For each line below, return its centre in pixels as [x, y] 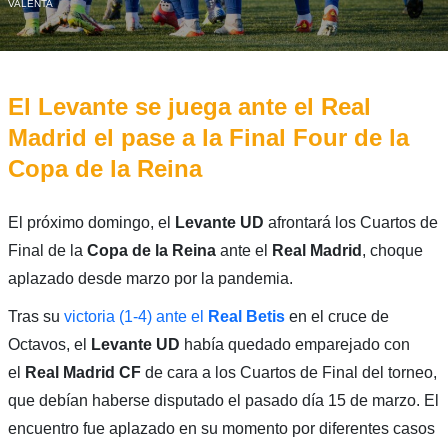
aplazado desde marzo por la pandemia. [150, 278]
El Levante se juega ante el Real [189, 106]
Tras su [35, 316]
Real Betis [246, 316]
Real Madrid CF [84, 372]
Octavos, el [49, 344]
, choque [392, 250]
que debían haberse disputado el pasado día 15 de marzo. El [223, 400]
